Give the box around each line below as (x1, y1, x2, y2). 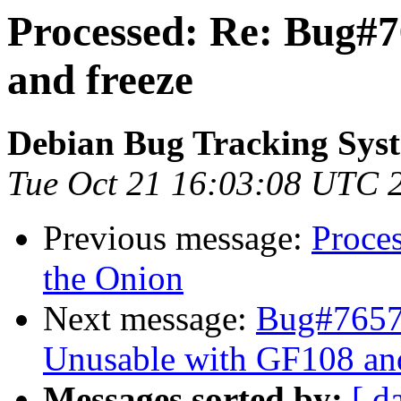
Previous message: (43, 218, 311, 258)
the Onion (43, 259, 183, 298)
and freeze (7, 56, 193, 103)
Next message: (43, 299, 256, 338)
